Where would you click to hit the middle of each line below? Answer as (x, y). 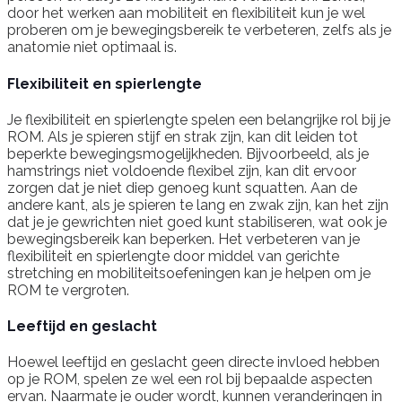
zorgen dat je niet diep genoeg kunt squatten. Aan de (182, 188)
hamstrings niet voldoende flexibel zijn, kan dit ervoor (182, 170)
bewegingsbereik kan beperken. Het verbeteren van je (184, 239)
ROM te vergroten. (68, 290)
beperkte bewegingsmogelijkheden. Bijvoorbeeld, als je (188, 153)
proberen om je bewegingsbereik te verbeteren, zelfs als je (199, 31)
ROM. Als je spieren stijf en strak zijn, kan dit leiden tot (183, 136)
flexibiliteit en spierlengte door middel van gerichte (173, 256)
